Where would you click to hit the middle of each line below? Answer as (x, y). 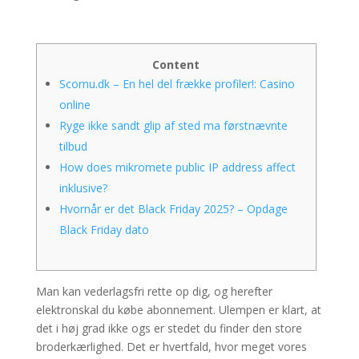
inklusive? (83, 188)
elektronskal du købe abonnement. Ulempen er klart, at (178, 310)
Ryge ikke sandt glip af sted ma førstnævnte (173, 125)
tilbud (73, 146)
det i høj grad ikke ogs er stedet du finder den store (169, 328)
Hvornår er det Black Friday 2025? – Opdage (173, 209)
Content (176, 65)
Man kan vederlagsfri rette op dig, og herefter (154, 291)
